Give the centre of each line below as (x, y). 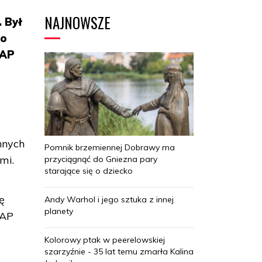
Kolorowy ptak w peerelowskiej (105, 239)
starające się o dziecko (89, 170)
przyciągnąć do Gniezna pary (101, 159)
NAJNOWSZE (77, 23)
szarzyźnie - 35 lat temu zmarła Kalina (119, 251)
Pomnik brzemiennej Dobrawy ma (110, 147)
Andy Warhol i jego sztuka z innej (109, 199)
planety (59, 211)
